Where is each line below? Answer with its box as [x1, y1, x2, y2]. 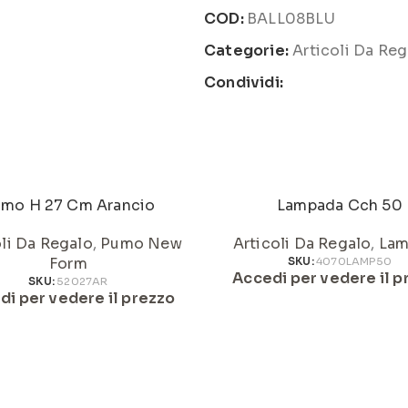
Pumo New [100, 234, 182, 253]
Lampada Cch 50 [277, 196, 403, 215]
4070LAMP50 [316, 255, 392, 268]
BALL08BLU [247, 9, 335, 28]
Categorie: [204, 41, 289, 60]
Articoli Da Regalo [232, 234, 372, 253]
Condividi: [204, 73, 283, 92]
